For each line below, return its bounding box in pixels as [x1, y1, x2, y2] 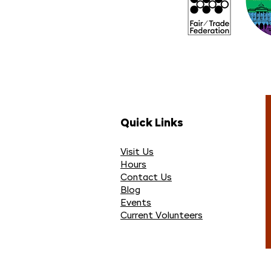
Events [120, 198, 151, 207]
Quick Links [120, 118, 183, 129]
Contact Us [120, 173, 172, 182]
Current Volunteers [120, 211, 203, 220]
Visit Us [120, 148, 154, 157]
